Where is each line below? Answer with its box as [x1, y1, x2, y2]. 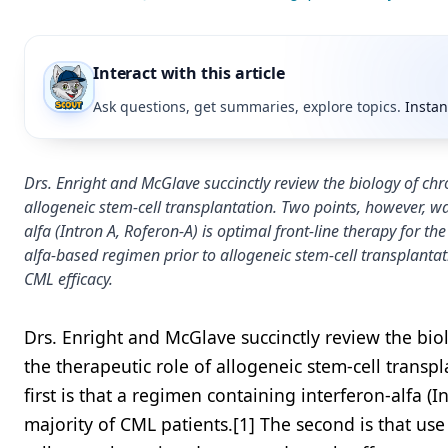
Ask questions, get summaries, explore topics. [93, 97, 401, 116]
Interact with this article [93, 62, 285, 84]
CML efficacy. [24, 268, 113, 290]
